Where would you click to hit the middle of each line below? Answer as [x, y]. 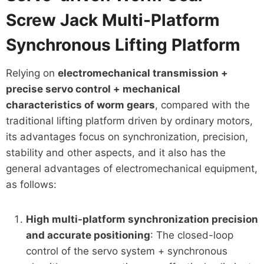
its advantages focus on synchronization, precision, [127, 136]
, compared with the [202, 105]
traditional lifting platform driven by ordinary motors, [129, 121]
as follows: [31, 184]
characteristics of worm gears [80, 105]
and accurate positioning [88, 235]
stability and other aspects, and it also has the [115, 152]
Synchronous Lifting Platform [123, 44]
